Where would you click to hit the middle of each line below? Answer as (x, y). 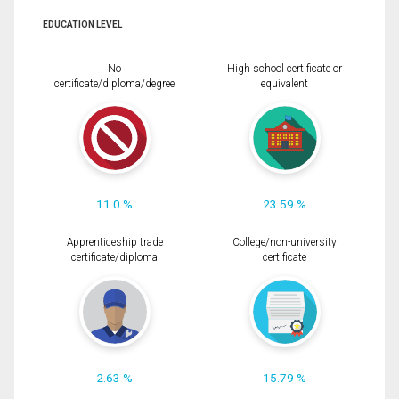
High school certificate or (285, 68)
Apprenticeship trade (114, 242)
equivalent (285, 83)
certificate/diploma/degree (114, 83)
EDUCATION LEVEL (82, 24)
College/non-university (285, 242)
